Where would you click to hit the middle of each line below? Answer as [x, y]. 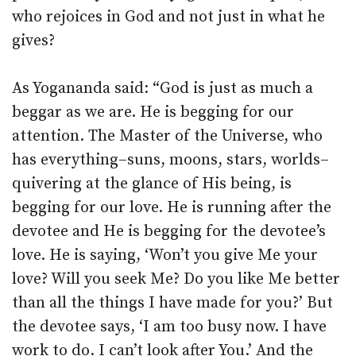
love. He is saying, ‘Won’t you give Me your [165, 255]
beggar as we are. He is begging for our [153, 112]
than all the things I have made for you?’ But [172, 303]
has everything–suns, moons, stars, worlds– [170, 160]
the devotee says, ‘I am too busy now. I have [169, 327]
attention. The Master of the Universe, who [167, 136]
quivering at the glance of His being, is [152, 184]
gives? [33, 41]
